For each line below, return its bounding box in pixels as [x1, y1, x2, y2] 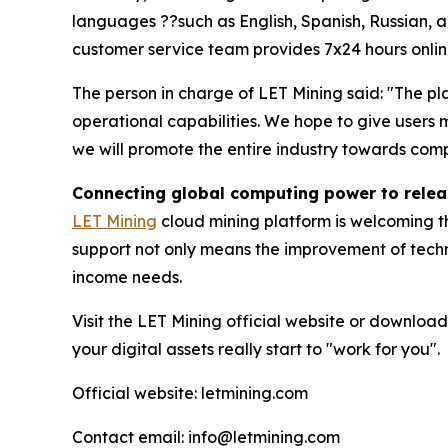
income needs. [72, 266, 182, 287]
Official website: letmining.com [72, 382, 308, 403]
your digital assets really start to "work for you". [72, 338, 440, 359]
